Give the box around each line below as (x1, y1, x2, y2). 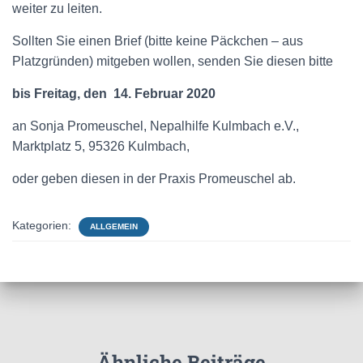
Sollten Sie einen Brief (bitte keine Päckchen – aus (12, 34, 303, 48)
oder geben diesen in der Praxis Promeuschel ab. (12, 172, 296, 186)
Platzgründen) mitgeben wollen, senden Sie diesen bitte (12, 54, 336, 68)
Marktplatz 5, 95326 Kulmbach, (12, 139, 193, 153)
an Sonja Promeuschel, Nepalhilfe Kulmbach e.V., (12, 119, 299, 133)
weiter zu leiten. (12, 2, 102, 15)
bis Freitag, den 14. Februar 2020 (12, 87, 216, 100)
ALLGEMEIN (90, 222, 138, 231)
